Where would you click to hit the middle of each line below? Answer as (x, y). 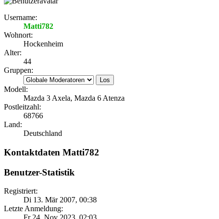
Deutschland (43, 133)
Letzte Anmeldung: (33, 209)
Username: (21, 18)
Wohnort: (18, 35)
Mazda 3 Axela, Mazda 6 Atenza (74, 98)
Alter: (13, 53)
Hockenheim (43, 44)
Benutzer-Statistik (39, 172)
